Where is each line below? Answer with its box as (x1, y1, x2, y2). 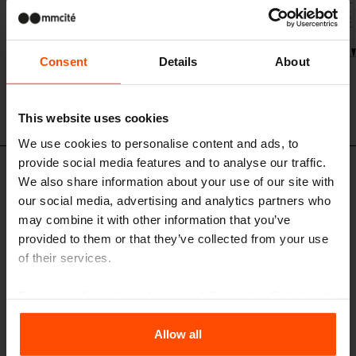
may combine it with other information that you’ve (18, 212, 291, 226)
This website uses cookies (18, 110, 169, 125)
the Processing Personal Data (18, 308, 194, 322)
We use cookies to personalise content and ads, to (18, 136, 299, 150)
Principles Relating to (207, 288, 336, 303)
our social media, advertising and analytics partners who (18, 193, 331, 207)
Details (158, 54, 198, 68)
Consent (40, 54, 87, 68)
